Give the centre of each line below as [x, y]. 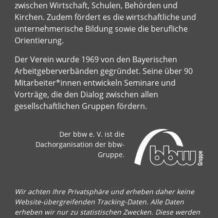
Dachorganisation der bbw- [80, 145]
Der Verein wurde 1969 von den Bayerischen [96, 60]
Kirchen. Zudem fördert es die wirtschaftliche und [105, 17]
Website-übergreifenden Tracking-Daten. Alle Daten [99, 202]
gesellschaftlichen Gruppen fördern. [81, 106]
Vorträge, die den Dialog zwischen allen [86, 95]
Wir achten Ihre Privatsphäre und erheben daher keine [104, 192]
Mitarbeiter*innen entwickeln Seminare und [95, 83]
